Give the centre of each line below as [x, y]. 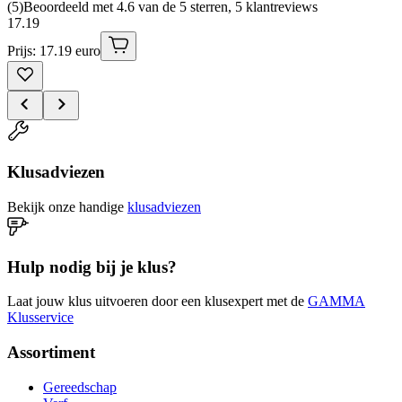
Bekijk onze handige [66, 206]
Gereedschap [80, 387]
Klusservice [40, 318]
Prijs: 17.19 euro [54, 51]
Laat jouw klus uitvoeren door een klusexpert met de [156, 301]
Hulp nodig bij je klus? [92, 267]
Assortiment [51, 353]
